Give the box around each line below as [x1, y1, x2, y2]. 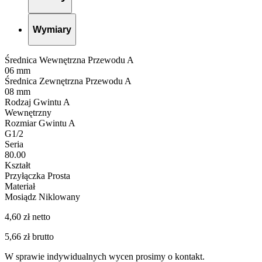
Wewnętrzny [5, 108, 51, 118]
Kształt [5, 160, 30, 171]
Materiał [5, 181, 35, 192]
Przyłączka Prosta [5, 171, 70, 181]
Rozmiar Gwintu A [5, 118, 75, 129]
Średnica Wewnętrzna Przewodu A [5, 55, 134, 65]
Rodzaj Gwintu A [5, 97, 70, 108]
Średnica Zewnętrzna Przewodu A [5, 76, 132, 87]
